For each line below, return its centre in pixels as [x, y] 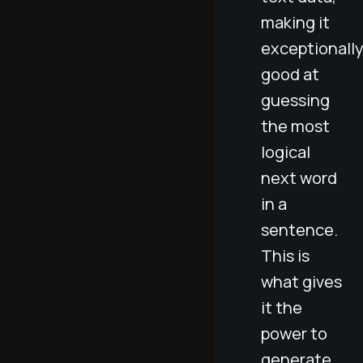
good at [290, 74]
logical [286, 152]
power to [294, 333]
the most [295, 126]
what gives [301, 281]
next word [299, 177]
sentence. [299, 229]
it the [282, 307]
